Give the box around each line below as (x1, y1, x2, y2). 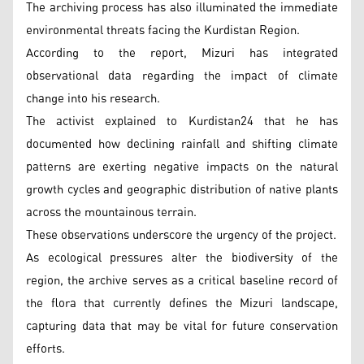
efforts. (26, 336, 65, 361)
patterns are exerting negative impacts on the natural (26, 154, 338, 179)
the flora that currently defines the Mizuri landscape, (26, 291, 338, 315)
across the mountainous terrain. (26, 200, 197, 224)
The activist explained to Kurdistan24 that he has (26, 109, 338, 133)
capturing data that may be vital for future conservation (26, 314, 338, 338)
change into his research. (26, 86, 160, 110)
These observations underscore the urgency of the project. (26, 223, 336, 247)
